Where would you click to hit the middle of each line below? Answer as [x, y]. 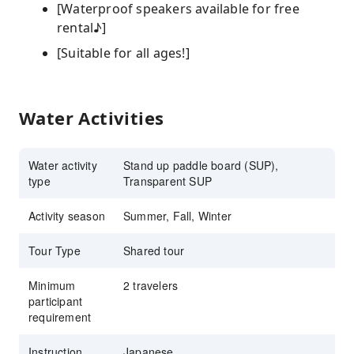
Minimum [52, 285]
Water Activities [92, 118]
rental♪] [82, 28]
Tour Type [55, 250]
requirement [60, 317]
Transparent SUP [168, 181]
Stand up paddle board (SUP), [201, 165]
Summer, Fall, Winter [177, 216]
